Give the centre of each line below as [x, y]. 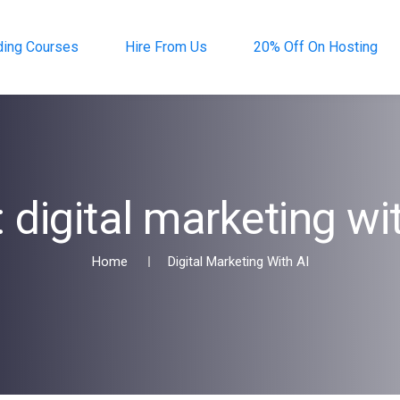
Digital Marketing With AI [238, 262]
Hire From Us [166, 47]
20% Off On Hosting [315, 47]
